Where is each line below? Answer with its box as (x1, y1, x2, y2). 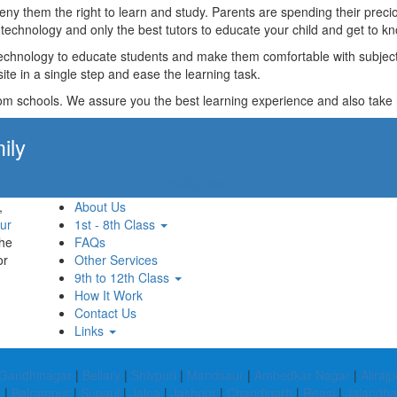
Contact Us (74, 304, 136, 322)
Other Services (74, 251, 158, 269)
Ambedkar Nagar (254, 366, 350, 384)
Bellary (82, 366, 121, 384)
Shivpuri (131, 366, 176, 384)
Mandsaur (187, 366, 244, 384)
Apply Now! (167, 174, 230, 191)
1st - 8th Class (74, 215, 159, 233)
